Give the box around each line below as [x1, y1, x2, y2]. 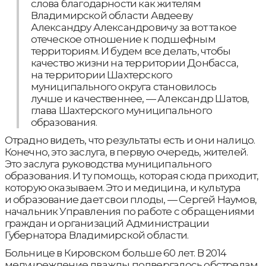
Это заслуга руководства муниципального [4, 157, 212, 170]
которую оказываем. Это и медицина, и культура [4, 181, 241, 194]
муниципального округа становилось [30, 80, 217, 93]
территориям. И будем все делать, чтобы [30, 45, 231, 57]
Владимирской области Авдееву [30, 9, 193, 21]
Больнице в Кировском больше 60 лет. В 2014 [4, 246, 226, 259]
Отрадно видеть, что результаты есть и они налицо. [4, 134, 255, 146]
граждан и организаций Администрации [4, 217, 210, 229]
